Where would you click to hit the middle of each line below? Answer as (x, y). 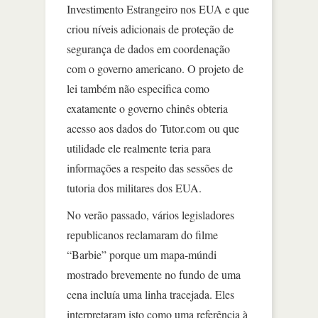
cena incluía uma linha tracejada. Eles (150, 294)
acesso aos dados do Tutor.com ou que (153, 128)
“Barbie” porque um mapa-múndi (142, 254)
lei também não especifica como (138, 88)
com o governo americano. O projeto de (155, 68)
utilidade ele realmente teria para (139, 148)
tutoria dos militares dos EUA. (134, 187)
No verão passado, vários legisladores (150, 214)
